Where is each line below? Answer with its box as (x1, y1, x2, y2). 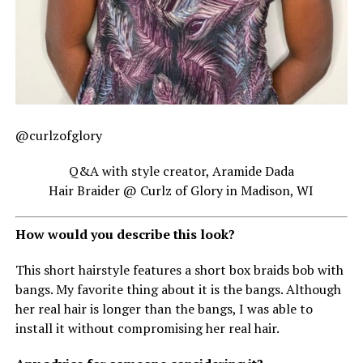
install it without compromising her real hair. (15, 318, 280, 337)
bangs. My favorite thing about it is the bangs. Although (15, 280, 341, 298)
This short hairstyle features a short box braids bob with (15, 260, 344, 279)
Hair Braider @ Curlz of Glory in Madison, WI (49, 181, 314, 199)
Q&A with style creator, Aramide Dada (68, 161, 294, 180)
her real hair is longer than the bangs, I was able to (15, 299, 313, 318)
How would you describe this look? (15, 224, 235, 243)
